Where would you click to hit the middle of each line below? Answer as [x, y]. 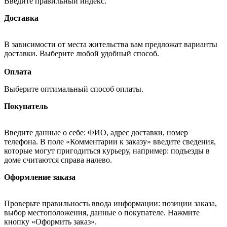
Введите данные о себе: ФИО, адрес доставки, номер [96, 132]
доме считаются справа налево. [58, 160]
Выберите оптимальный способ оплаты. [75, 89]
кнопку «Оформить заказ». [50, 221]
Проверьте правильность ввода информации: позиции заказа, [110, 203]
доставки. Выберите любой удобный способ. [83, 53]
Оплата [18, 71]
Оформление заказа [40, 177]
